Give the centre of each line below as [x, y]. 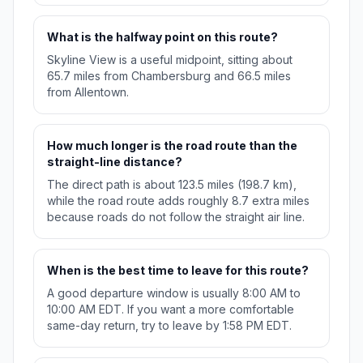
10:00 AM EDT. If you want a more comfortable [171, 310]
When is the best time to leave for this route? [178, 271]
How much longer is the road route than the [172, 146]
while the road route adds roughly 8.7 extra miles [178, 201]
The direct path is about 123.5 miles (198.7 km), [172, 185]
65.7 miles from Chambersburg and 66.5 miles [169, 76]
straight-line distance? [115, 162]
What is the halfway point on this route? [162, 37]
